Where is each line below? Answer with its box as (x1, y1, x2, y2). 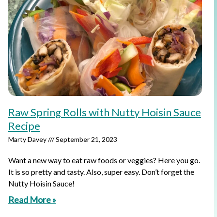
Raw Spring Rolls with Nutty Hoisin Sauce (8, 106, 201, 119)
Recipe (8, 119, 40, 132)
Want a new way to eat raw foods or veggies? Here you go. (8, 155, 200, 165)
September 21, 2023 (54, 135, 117, 143)
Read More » (8, 194, 56, 205)
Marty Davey (8, 135, 48, 143)
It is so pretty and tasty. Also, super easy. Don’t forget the (8, 167, 194, 176)
